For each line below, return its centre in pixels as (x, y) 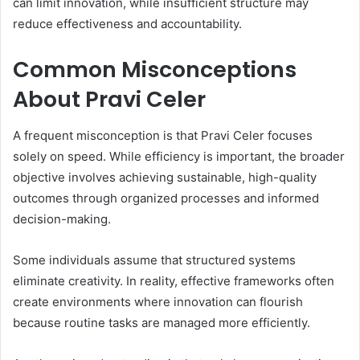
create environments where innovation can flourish (158, 301)
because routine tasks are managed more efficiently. (162, 322)
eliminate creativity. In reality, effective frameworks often (174, 280)
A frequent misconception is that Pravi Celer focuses (163, 135)
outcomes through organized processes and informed (166, 198)
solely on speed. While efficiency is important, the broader (179, 156)
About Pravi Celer (109, 100)
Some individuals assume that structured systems (154, 260)
